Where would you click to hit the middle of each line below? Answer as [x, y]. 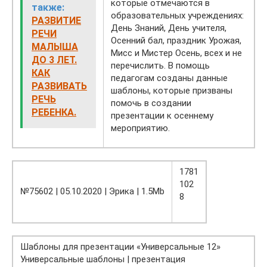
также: [48, 8]
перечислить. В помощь [160, 66]
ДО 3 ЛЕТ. [54, 60]
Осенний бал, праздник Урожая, [176, 41]
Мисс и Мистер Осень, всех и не [176, 53]
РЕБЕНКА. [54, 113]
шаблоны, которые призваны [172, 91]
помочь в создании [151, 103]
